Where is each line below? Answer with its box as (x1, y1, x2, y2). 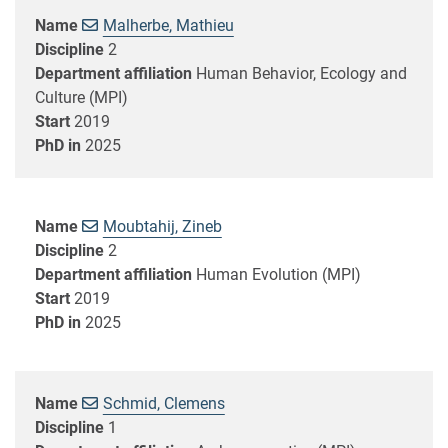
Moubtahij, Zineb (102, 216, 222, 236)
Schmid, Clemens (102, 393, 225, 413)
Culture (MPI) (35, 87, 128, 107)
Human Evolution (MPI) (196, 264, 361, 284)
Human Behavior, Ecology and (196, 63, 407, 83)
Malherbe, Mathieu (102, 15, 234, 35)
